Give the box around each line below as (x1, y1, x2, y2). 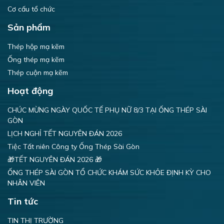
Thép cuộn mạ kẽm (7, 67, 68, 77)
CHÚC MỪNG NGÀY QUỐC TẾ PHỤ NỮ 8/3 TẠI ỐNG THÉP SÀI (7, 105, 207, 114)
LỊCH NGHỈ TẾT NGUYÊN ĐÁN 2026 (7, 128, 122, 138)
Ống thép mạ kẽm (7, 54, 64, 64)
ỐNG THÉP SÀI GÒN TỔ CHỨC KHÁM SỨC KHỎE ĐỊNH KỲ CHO (7, 167, 211, 177)
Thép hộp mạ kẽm (7, 41, 64, 51)
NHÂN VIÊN (7, 178, 45, 187)
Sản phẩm (7, 21, 50, 33)
